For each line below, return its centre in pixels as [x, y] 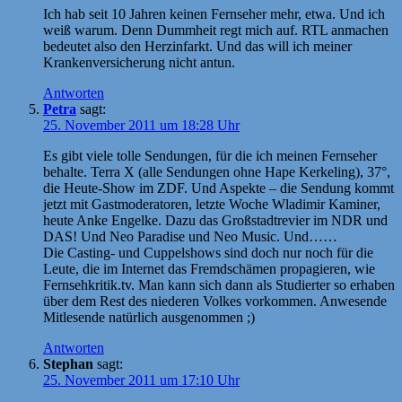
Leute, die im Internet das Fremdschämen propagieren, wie [209, 268]
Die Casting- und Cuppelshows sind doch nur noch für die [208, 252]
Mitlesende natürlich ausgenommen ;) [149, 317]
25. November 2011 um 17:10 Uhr [141, 380]
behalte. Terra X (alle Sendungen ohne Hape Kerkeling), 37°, [217, 171]
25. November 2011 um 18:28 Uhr [141, 125]
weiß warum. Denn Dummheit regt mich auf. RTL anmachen [216, 30]
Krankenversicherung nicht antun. [139, 62]
